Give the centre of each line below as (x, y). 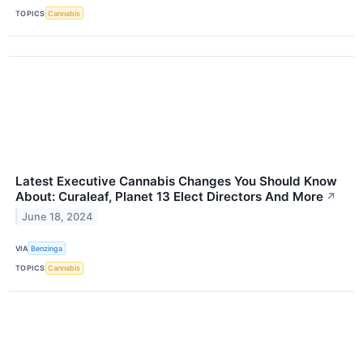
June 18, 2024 (58, 217)
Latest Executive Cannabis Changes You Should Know (176, 181)
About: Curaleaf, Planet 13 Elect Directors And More (169, 197)
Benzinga (47, 249)
